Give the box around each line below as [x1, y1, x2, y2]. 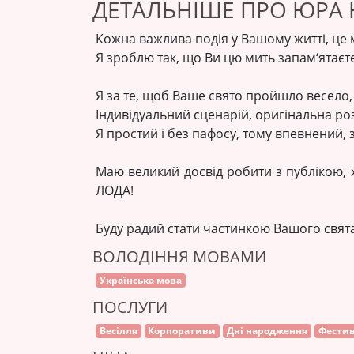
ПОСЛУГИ [92, 296, 168, 318]
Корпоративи [148, 324, 217, 337]
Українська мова [99, 273, 182, 287]
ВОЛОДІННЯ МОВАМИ [92, 246, 266, 267]
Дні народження [226, 324, 307, 337]
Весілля [99, 324, 137, 337]
